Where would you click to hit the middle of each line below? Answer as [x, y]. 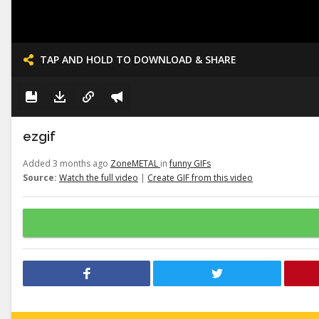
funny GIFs [190, 163]
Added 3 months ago [67, 163]
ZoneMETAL [135, 163]
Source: [40, 178]
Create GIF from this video [200, 178]
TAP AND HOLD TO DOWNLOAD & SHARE [138, 59]
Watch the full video [99, 178]
